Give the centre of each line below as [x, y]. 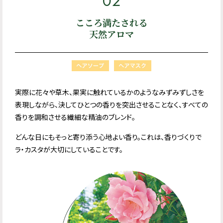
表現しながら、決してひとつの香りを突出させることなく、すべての [111, 105]
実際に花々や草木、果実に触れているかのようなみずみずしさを [110, 92]
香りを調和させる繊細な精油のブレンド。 [75, 117]
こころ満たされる [111, 22]
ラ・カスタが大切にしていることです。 [69, 150]
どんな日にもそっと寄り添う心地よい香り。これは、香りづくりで [108, 137]
